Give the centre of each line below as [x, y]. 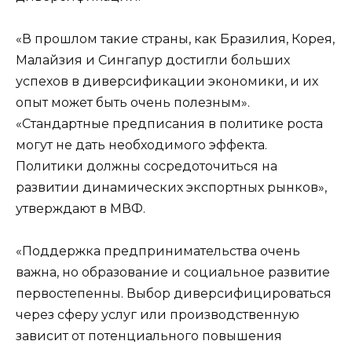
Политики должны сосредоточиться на [147, 166]
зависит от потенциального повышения [149, 336]
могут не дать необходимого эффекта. [141, 145]
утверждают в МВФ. [81, 208]
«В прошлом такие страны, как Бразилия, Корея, [175, 38]
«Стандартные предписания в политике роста [169, 123]
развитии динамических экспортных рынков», [171, 187]
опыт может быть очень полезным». [133, 102]
